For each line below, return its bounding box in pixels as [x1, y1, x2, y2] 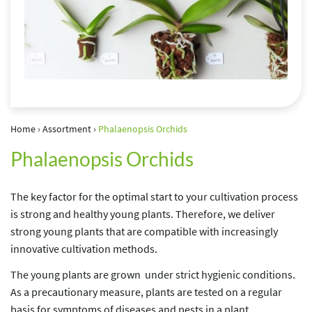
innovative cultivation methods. [10, 242, 157, 256]
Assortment [42, 123, 91, 135]
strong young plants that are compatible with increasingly [10, 224, 278, 238]
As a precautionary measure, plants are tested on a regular [10, 285, 282, 299]
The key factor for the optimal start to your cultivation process [10, 189, 298, 203]
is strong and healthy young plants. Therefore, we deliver [10, 207, 275, 221]
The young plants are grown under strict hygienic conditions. [10, 267, 295, 281]
